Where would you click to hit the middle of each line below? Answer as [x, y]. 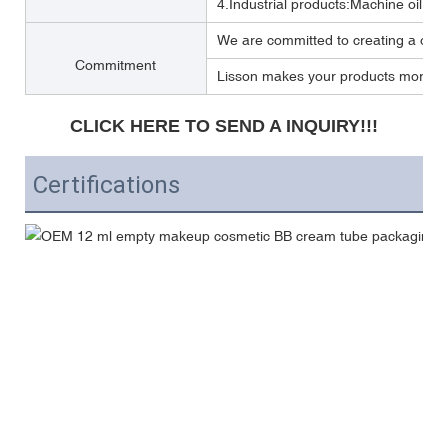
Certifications [106, 184]
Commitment [115, 64]
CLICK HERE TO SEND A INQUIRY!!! [224, 125]
